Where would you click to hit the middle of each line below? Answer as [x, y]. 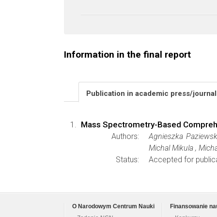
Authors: [125, 136]
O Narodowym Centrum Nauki [113, 206]
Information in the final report [127, 54]
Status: [127, 160]
